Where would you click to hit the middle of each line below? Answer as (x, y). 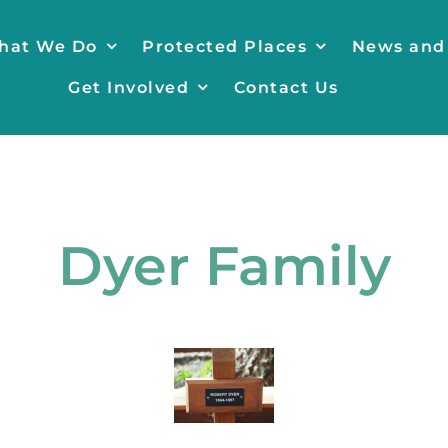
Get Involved (129, 87)
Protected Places (225, 46)
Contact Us (286, 87)
